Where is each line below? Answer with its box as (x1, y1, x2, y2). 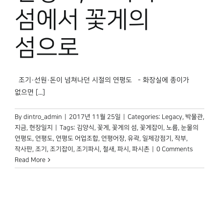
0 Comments (156, 146, 193, 153)
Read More (15, 156, 45, 164)
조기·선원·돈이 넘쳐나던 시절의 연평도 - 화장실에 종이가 (15, 76, 189, 85)
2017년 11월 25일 (69, 113, 121, 121)
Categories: (128, 113, 162, 121)
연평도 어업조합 (56, 135, 98, 142)
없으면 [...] (15, 88, 45, 97)
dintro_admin (23, 113, 62, 121)
